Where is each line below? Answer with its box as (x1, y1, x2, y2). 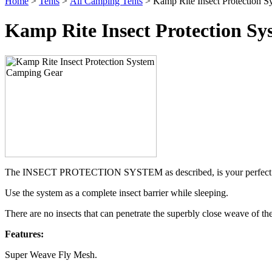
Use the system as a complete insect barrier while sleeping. (5, 187, 228, 198)
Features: (5, 228, 44, 239)
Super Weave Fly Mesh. (5, 249, 97, 260)
